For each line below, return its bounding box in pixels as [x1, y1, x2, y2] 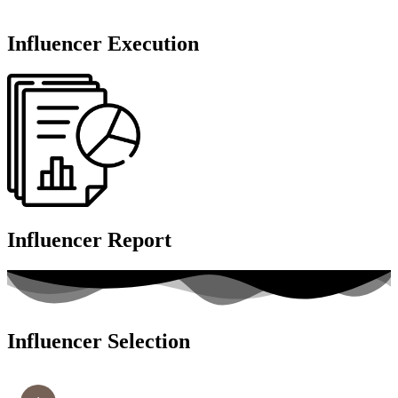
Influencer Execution [7, 31, 199, 55]
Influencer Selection [7, 329, 190, 353]
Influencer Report [7, 227, 171, 251]
